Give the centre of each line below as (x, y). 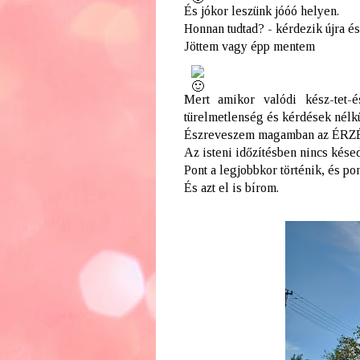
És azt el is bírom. (231, 187)
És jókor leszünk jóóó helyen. (263, 10)
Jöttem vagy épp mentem (251, 46)
